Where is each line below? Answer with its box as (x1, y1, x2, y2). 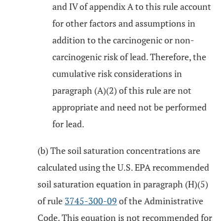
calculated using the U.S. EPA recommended (37, 161, 209, 173)
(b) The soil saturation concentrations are (37, 145, 200, 156)
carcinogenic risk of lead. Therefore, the (52, 51, 206, 63)
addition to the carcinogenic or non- (52, 34, 194, 46)
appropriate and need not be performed (52, 101, 207, 113)
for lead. (52, 118, 84, 130)
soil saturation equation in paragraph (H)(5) (37, 178, 208, 190)
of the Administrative (117, 195, 203, 207)
